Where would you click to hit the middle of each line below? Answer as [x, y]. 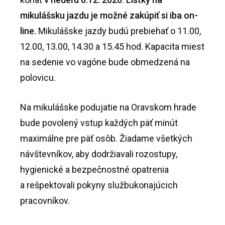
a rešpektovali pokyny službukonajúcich [99, 185]
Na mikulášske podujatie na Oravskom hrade [108, 107]
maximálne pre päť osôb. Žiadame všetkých [106, 139]
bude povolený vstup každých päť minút [99, 123]
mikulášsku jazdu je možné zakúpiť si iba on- [109, 16]
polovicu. [38, 78]
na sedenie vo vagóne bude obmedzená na [105, 62]
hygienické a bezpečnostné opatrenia [94, 170]
